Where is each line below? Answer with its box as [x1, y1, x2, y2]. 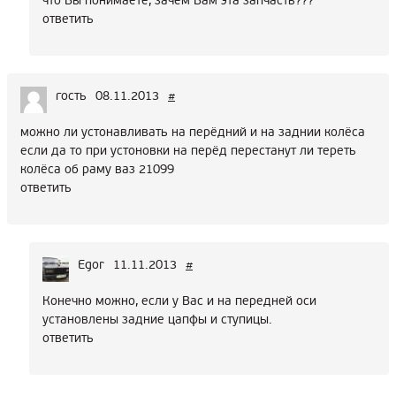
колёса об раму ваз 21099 [20, 161, 174, 177]
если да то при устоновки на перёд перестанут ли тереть [20, 142, 356, 158]
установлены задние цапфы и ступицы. [42, 311, 272, 327]
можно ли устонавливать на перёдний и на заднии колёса [20, 124, 365, 140]
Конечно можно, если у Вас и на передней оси [42, 293, 316, 308]
